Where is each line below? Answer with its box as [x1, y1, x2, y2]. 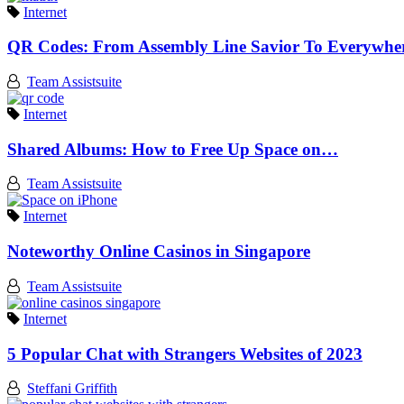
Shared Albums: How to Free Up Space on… [7, 139, 338, 159]
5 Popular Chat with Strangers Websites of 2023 [7, 344, 363, 363]
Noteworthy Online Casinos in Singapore [7, 242, 310, 262]
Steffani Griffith [27, 381, 117, 397]
